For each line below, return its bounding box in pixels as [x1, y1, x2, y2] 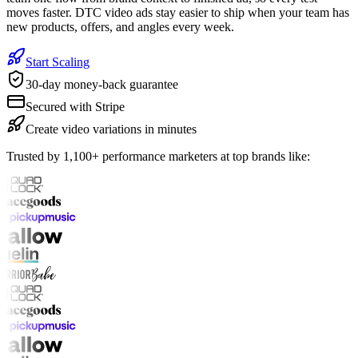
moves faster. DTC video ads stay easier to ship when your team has [6, 5, 349, 19]
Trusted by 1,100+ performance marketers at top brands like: [6, 149, 310, 163]
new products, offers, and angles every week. [6, 19, 234, 34]
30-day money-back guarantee [26, 77, 178, 91]
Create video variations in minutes [26, 121, 197, 136]
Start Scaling [26, 54, 89, 69]
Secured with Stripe [26, 99, 125, 113]
